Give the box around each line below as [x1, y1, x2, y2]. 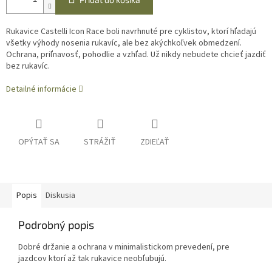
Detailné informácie [6, 83, 76, 96]
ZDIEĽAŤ [140, 136, 169, 149]
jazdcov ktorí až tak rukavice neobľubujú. [18, 253, 166, 265]
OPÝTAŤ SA [18, 136, 59, 149]
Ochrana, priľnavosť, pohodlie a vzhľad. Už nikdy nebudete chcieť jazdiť [6, 49, 266, 61]
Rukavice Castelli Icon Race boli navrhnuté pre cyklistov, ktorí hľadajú [6, 25, 256, 38]
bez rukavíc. [6, 60, 52, 73]
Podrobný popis [18, 218, 94, 232]
